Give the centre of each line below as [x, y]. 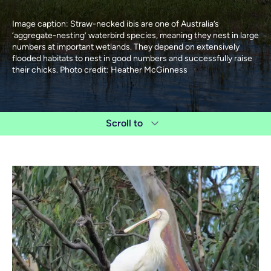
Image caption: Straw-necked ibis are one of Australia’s [116, 24]
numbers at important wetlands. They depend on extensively [126, 47]
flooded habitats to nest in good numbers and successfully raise [132, 58]
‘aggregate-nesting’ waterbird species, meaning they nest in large [135, 35]
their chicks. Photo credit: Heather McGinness [100, 70]
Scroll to [124, 123]
